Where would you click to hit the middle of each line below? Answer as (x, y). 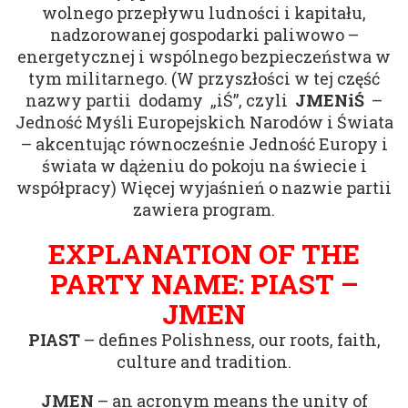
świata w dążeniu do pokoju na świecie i (204, 166)
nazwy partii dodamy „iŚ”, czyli (160, 101)
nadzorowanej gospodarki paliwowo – (204, 35)
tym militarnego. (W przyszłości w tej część (204, 79)
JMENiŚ (330, 101)
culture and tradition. (204, 362)
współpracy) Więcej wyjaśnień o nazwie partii (204, 188)
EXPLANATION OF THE (204, 254)
